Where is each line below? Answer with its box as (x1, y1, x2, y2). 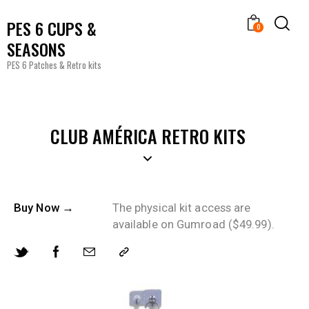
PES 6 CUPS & (7, 15, 97, 41)
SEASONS (7, 36, 66, 61)
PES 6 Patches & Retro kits (7, 57, 101, 72)
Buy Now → (14, 201, 74, 215)
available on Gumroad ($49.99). (112, 217, 275, 232)
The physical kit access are (112, 201, 251, 215)
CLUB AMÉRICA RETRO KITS (50, 123, 246, 150)
